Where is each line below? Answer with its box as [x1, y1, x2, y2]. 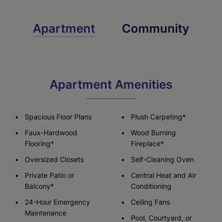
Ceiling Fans [131, 197, 170, 206]
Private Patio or [24, 170, 74, 179]
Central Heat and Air [131, 170, 196, 179]
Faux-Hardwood [24, 128, 77, 137]
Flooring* [24, 139, 54, 148]
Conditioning [131, 181, 171, 190]
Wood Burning [131, 128, 176, 137]
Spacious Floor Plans [24, 112, 92, 121]
